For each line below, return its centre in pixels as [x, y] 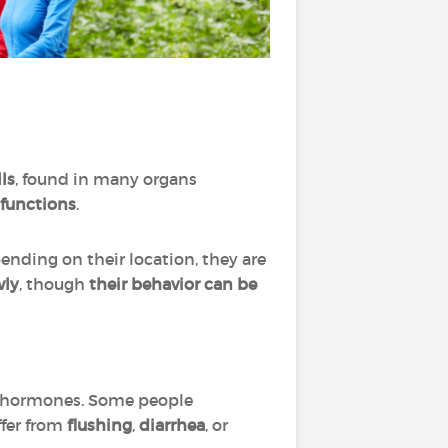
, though [54, 284]
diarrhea [172, 425]
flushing [99, 425]
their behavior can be [173, 284]
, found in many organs [106, 179]
